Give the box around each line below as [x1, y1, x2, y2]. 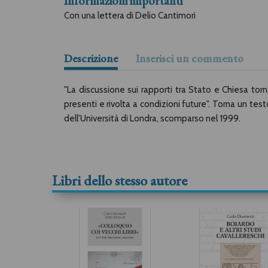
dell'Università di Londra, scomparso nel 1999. [64, 113, 240, 124]
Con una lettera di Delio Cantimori [64, 10, 196, 21]
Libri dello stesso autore [52, 171, 187, 190]
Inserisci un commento [136, 51, 243, 66]
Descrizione [64, 51, 118, 66]
